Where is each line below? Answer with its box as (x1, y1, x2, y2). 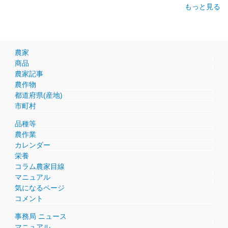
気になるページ (15, 183, 65, 192)
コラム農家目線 (15, 162, 65, 170)
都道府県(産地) (15, 91, 63, 99)
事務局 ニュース (15, 212, 67, 220)
